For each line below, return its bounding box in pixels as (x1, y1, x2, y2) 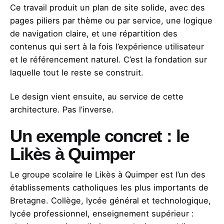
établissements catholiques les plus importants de (10, 182, 208, 192)
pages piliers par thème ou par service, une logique (10, 15, 212, 25)
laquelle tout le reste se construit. (10, 67, 143, 77)
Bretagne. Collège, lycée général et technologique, (10, 195, 211, 205)
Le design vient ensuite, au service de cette (10, 91, 183, 101)
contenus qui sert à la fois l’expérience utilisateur (10, 41, 204, 51)
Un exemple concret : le (10, 126, 189, 145)
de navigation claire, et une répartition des (10, 28, 177, 38)
